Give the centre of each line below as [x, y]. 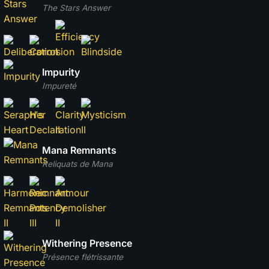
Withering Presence [87, 243]
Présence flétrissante [83, 257]
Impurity [61, 72]
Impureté [59, 86]
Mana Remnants [79, 150]
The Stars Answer [76, 8]
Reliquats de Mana [77, 164]
